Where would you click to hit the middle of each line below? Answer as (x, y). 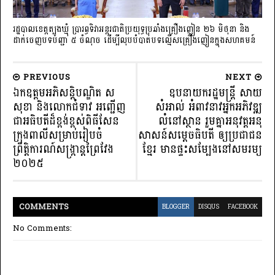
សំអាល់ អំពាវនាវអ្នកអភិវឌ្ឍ (209, 107)
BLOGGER (176, 207)
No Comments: (42, 228)
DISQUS (209, 207)
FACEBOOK (243, 207)
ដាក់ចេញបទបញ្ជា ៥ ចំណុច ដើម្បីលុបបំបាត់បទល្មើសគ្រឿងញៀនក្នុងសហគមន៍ (134, 41)
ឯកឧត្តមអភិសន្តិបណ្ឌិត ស (64, 93)
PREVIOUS (45, 77)
